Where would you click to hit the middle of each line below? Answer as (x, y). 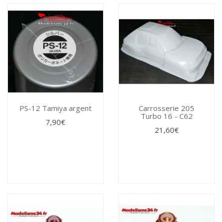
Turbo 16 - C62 (166, 116)
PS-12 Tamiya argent (55, 108)
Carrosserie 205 (166, 108)
